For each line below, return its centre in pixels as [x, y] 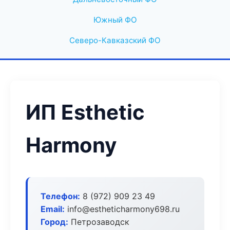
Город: [54, 222]
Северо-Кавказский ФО [115, 40]
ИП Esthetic [85, 112]
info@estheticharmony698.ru [122, 209]
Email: [53, 209]
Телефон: [60, 196]
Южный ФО [115, 20]
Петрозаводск [99, 222]
